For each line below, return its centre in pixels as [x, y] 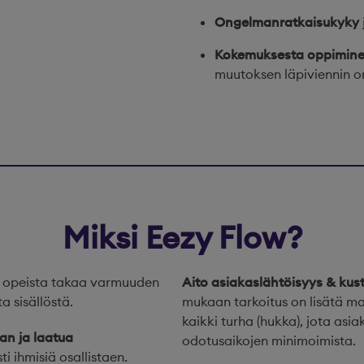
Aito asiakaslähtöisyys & [260, 282]
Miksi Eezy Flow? [182, 237]
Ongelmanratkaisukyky [287, 22]
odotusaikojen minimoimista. [271, 340]
